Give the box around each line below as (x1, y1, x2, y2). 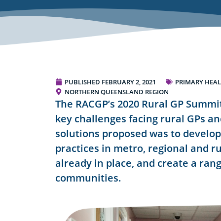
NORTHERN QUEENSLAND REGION (65, 87, 169, 97)
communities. (55, 171, 121, 185)
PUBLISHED (65, 77, 100, 87)
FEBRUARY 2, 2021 (102, 77, 156, 87)
